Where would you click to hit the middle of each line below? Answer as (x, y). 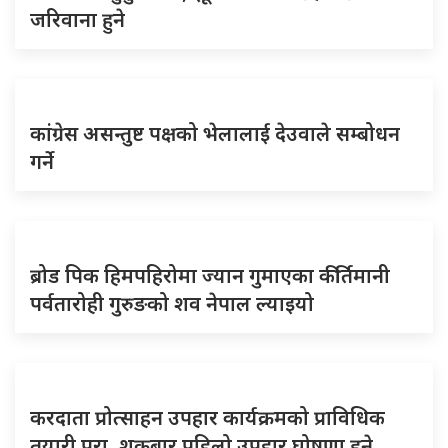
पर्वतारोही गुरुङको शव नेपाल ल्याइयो (172, 303)
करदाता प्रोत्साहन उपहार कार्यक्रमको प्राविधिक (207, 417)
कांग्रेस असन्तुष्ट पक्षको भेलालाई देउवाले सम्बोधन (215, 133)
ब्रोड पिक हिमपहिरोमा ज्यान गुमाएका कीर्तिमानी (210, 275)
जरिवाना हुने (77, 19)
